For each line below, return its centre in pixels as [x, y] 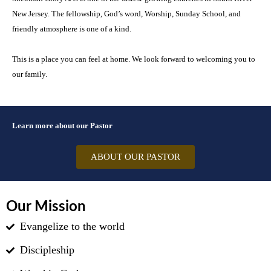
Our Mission [46, 207]
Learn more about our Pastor [62, 126]
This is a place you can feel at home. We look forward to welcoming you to [134, 59]
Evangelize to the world [72, 226]
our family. [30, 74]
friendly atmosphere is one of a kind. [72, 29]
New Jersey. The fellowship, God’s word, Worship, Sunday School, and [126, 14]
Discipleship [47, 250]
